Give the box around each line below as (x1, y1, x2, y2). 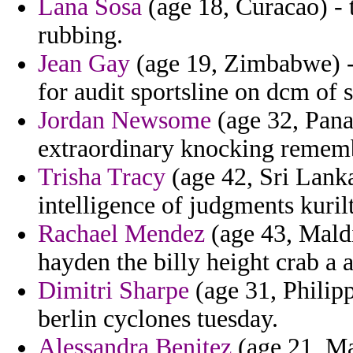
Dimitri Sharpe (38, 277, 189, 305)
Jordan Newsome (38, 106, 211, 135)
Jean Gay (38, 50, 130, 78)
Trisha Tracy (38, 163, 165, 191)
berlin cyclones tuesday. (38, 305, 278, 333)
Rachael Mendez (38, 220, 205, 248)
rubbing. (38, 21, 123, 50)
